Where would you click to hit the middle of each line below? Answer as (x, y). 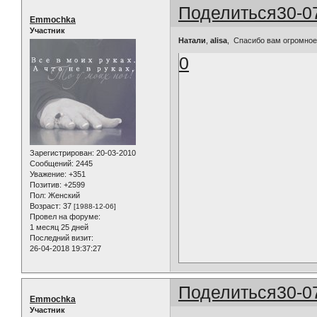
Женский (63, 196)
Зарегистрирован (61, 153)
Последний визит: (62, 238)
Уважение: (48, 174)
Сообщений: (52, 164)
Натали (192, 40)
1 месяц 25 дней (59, 227)
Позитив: (46, 185)
